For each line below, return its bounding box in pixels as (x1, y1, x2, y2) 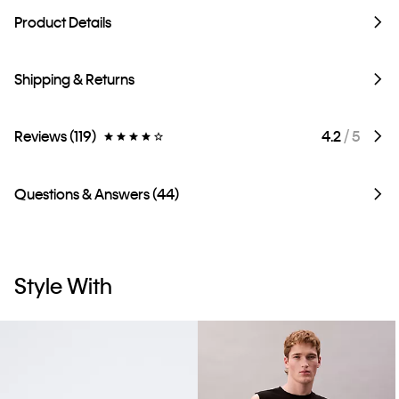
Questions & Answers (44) (14, 183, 179, 203)
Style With (14, 271, 112, 299)
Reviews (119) (14, 126, 96, 145)
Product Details (14, 12, 111, 31)
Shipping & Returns (14, 69, 134, 88)
